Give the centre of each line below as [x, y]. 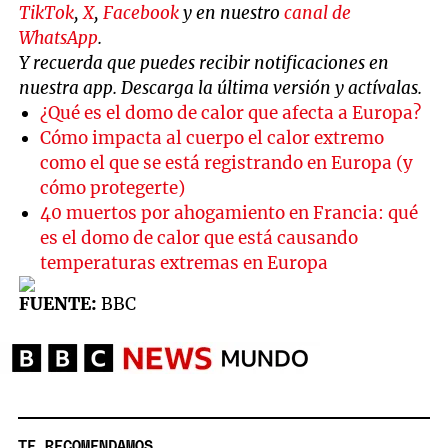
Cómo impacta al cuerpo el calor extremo [212, 137]
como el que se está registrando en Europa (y [227, 162]
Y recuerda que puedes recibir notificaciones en [204, 62]
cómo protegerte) [113, 187]
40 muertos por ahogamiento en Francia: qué [229, 212]
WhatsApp [59, 37]
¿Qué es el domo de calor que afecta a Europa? [231, 112]
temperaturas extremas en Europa [184, 262]
